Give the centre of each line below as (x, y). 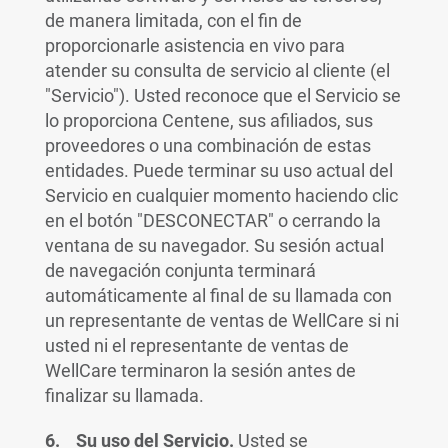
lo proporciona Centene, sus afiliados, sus (208, 120)
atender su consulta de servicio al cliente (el (217, 70)
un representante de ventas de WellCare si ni (221, 320)
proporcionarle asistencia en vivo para (194, 45)
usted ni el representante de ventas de (196, 345)
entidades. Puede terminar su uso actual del (218, 170)
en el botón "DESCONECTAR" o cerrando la (212, 220)
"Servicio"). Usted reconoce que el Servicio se (222, 95)
